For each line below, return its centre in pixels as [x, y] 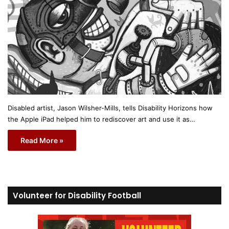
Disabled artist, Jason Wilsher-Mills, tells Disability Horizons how [110, 108]
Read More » [42, 140]
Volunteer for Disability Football [77, 195]
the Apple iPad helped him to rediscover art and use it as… [101, 119]
